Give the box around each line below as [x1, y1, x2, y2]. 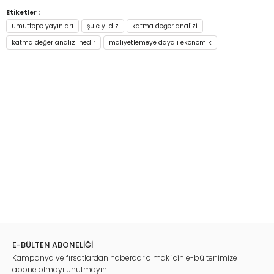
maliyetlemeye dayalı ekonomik [109, 38, 212, 47]
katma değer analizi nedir [12, 38, 95, 47]
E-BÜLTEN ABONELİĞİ [12, 239, 93, 251]
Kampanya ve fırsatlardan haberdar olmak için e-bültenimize [12, 253, 237, 263]
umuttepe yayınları [12, 21, 73, 31]
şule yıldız [87, 21, 119, 31]
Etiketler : [6, 8, 40, 17]
